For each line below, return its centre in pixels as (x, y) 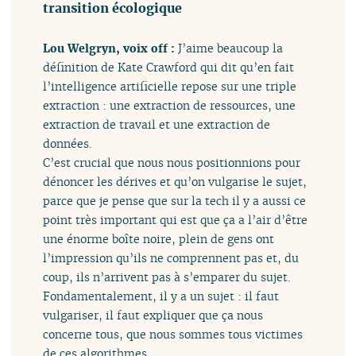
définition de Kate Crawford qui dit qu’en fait (169, 67)
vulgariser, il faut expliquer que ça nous (153, 315)
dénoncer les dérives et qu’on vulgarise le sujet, (175, 181)
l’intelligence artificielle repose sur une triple (170, 86)
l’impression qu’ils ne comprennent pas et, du (171, 257)
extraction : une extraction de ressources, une (170, 105)
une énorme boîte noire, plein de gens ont (159, 238)
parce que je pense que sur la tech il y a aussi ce (175, 200)
